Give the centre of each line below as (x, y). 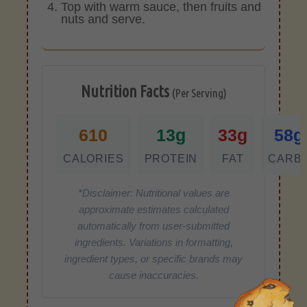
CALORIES (94, 159)
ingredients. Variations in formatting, (153, 243)
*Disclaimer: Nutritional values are (153, 193)
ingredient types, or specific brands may (153, 259)
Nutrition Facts (126, 92)
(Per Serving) (199, 93)
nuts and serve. (103, 19)
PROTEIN (171, 159)
